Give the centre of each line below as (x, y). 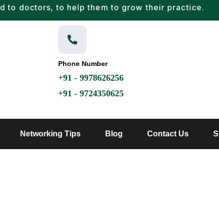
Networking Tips (50, 134)
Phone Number (83, 64)
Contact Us (168, 134)
